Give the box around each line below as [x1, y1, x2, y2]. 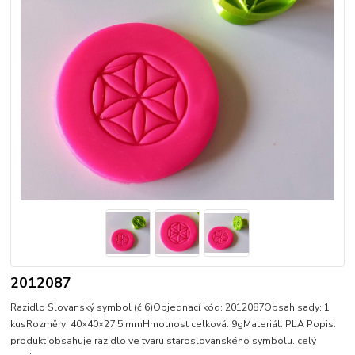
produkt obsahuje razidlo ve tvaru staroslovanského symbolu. [10, 334, 298, 347]
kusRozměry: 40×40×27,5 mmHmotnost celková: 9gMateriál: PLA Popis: [10, 317, 337, 330]
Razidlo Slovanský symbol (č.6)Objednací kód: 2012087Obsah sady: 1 [10, 300, 330, 314]
